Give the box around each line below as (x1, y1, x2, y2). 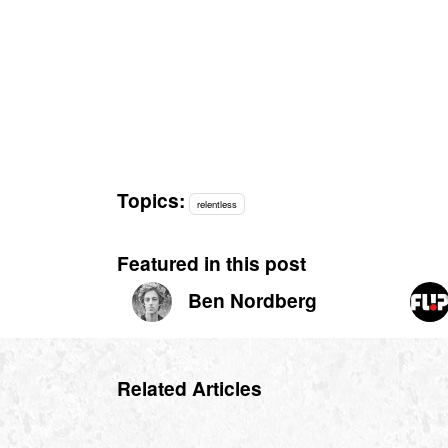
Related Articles (117, 374, 262, 403)
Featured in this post (117, 249, 306, 278)
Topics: (117, 185, 185, 214)
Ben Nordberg (188, 286, 317, 315)
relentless (197, 196, 238, 211)
